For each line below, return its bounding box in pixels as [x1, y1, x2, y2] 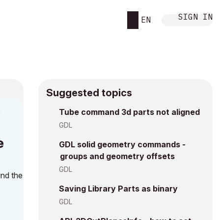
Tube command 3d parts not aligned [59, 107, 200, 117]
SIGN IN [178, 11, 213, 22]
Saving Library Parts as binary [59, 184, 178, 193]
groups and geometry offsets [60, 151, 175, 161]
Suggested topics [46, 87, 132, 99]
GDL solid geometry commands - [59, 139, 186, 149]
